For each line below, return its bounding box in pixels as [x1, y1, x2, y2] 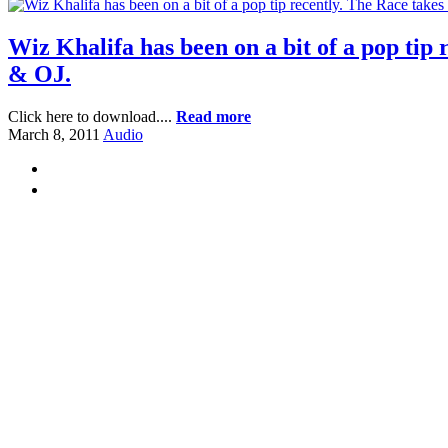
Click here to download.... [8, 107, 176, 125]
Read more [176, 107, 251, 125]
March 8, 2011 [8, 125, 100, 143]
